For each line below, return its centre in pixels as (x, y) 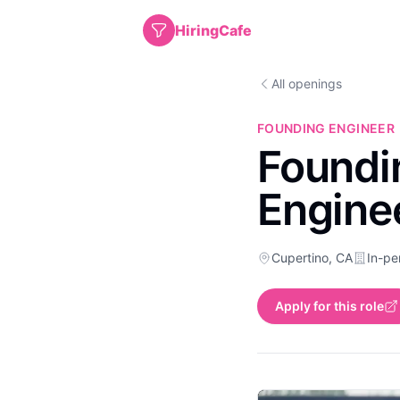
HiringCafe (213, 30)
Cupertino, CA (312, 258)
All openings (307, 83)
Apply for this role (329, 306)
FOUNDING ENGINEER (326, 128)
